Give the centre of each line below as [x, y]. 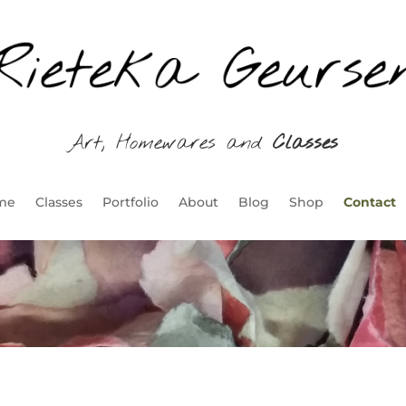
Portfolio [130, 203]
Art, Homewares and [170, 143]
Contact [369, 203]
